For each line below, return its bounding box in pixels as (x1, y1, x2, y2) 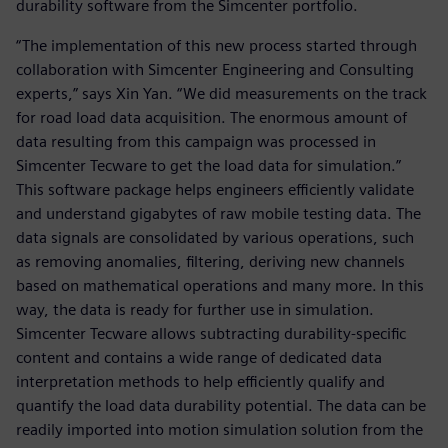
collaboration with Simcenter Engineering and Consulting (16, 60, 414, 80)
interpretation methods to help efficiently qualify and (16, 372, 385, 392)
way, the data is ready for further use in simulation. (16, 300, 374, 320)
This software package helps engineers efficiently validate (16, 180, 414, 200)
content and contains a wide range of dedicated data (16, 348, 382, 368)
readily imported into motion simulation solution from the (16, 420, 423, 440)
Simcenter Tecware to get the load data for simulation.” (16, 156, 401, 176)
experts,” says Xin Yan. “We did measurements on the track (16, 84, 427, 104)
